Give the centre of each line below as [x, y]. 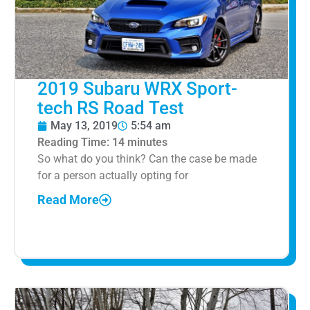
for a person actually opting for [113, 175]
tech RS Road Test [111, 108]
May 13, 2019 [84, 125]
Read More [68, 200]
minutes [147, 142]
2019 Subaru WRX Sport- [137, 88]
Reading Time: [75, 142]
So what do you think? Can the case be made [147, 158]
